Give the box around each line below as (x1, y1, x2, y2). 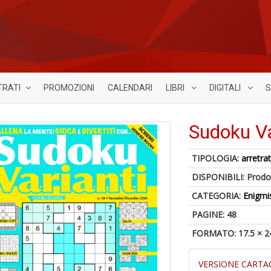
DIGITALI (209, 83, 243, 93)
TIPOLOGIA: (192, 152, 242, 164)
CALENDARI (108, 83, 152, 93)
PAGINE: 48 (192, 209, 237, 220)
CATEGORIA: (192, 190, 244, 201)
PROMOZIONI (44, 83, 94, 93)
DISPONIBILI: (192, 171, 247, 183)
